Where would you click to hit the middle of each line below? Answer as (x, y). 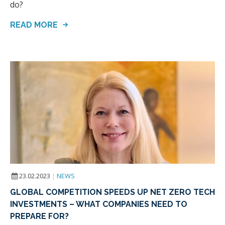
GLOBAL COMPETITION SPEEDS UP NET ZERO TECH (113, 192)
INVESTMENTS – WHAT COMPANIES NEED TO (99, 204)
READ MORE (35, 25)
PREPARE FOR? (39, 216)
